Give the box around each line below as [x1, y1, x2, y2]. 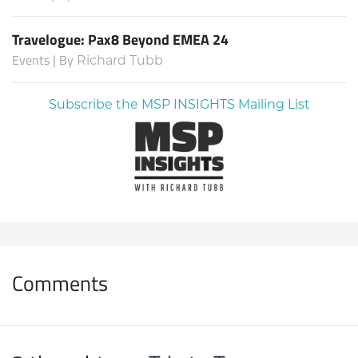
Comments [12, 268, 108, 296]
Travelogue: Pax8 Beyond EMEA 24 [12, 29, 229, 50]
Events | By [12, 51, 77, 70]
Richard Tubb [77, 53, 163, 69]
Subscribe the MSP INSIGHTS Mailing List [48, 97, 310, 113]
